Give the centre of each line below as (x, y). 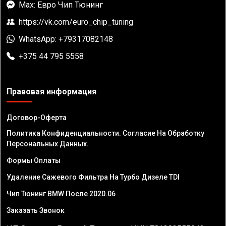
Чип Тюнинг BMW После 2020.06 (61, 194)
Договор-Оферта (37, 118)
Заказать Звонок (36, 211)
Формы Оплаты (34, 161)
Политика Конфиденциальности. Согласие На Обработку (105, 133)
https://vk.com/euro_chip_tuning (76, 22)
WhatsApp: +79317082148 (66, 39)
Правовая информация (51, 92)
